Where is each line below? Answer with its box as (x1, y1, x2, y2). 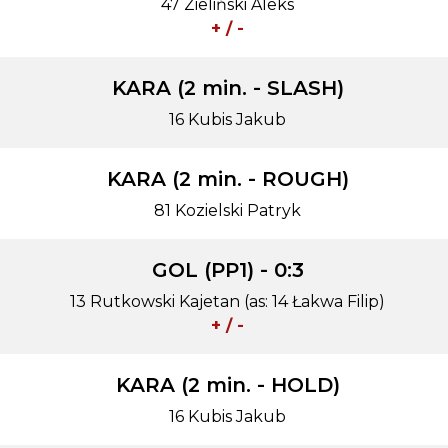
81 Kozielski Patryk (154, 201, 301, 220)
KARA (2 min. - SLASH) (111, 76, 344, 100)
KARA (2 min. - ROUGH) (106, 167, 349, 191)
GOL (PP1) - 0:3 (151, 258, 304, 282)
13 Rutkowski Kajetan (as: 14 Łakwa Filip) (70, 292, 385, 311)
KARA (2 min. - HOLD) (115, 373, 340, 397)
